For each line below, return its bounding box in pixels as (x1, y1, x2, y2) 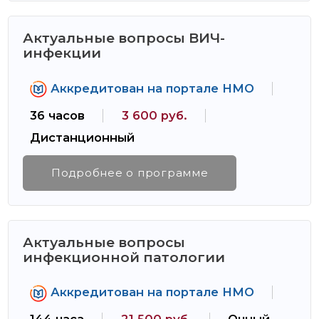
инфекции (23, 44, 102, 62)
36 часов (30, 108, 85, 122)
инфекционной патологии (23, 248, 226, 266)
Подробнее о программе (51, 165, 209, 179)
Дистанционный (30, 130, 135, 145)
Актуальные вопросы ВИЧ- (23, 29, 226, 47)
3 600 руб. (121, 108, 187, 122)
